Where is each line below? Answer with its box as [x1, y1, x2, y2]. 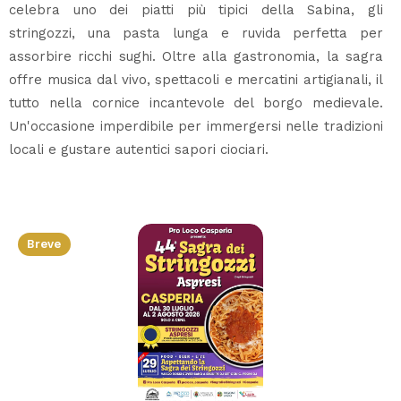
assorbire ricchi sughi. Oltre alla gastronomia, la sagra [9, 47, 383, 64]
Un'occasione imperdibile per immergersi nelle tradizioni [9, 117, 383, 134]
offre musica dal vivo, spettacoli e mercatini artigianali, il [9, 71, 383, 88]
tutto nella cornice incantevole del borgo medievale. [9, 94, 383, 111]
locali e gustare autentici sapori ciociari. [9, 141, 269, 158]
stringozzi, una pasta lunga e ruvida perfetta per [9, 24, 383, 41]
